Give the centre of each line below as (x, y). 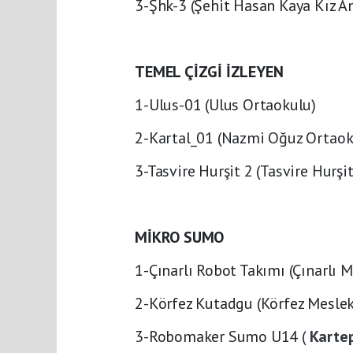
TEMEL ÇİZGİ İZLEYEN (209, 72)
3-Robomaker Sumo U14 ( (222, 336)
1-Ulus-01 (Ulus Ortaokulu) (226, 105)
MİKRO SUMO (180, 237)
